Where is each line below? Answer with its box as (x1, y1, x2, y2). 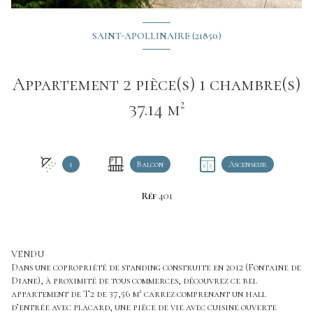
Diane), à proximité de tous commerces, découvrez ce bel (11, 274, 257, 286)
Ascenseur (228, 159, 267, 169)
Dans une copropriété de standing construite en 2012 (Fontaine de (11, 261, 301, 273)
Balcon (137, 159, 163, 169)
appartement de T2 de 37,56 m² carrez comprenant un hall (11, 287, 266, 300)
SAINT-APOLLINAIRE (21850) (92, 29, 221, 42)
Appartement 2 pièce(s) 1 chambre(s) (13, 73, 123, 95)
